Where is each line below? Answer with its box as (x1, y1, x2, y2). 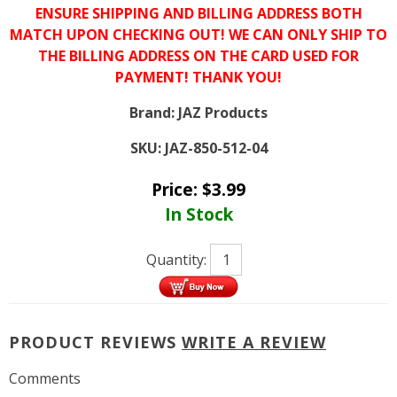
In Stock (164, 201, 233, 226)
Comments (9, 368, 81, 388)
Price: (152, 176, 202, 201)
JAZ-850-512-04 (164, 138, 268, 158)
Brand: (129, 103, 175, 122)
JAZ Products (178, 103, 268, 122)
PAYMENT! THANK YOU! (115, 67, 282, 87)
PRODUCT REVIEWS (9, 331, 182, 353)
